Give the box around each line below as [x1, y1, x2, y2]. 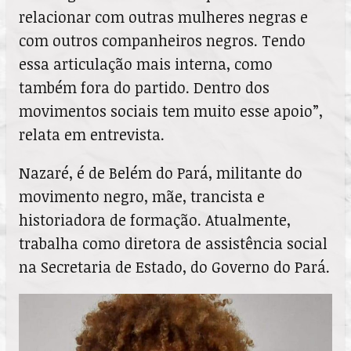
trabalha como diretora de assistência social [19, 233, 327, 255]
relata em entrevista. [19, 123, 165, 145]
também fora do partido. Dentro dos [19, 76, 270, 98]
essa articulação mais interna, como [19, 52, 273, 74]
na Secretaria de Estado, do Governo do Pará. [19, 256, 330, 278]
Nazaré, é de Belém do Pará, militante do [19, 162, 302, 184]
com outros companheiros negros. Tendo [19, 29, 306, 51]
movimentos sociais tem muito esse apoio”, [19, 100, 323, 121]
